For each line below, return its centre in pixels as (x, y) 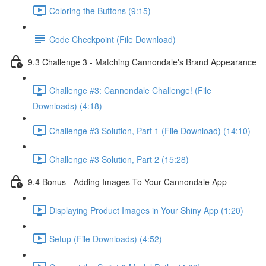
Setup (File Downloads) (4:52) (106, 238)
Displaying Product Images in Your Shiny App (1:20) (146, 210)
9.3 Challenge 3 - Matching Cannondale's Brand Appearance (142, 61)
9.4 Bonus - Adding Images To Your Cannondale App (127, 181)
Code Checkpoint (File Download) (113, 39)
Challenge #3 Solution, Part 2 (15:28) (119, 159)
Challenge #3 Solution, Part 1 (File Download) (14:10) (150, 130)
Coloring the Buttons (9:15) (100, 10)
